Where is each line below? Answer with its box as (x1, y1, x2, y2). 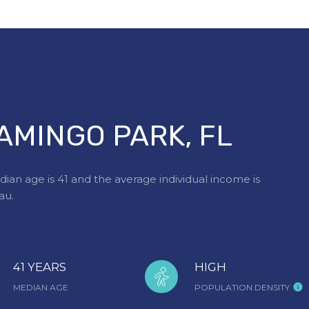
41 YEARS (13, 259, 66, 274)
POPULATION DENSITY (195, 281, 290, 292)
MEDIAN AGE (13, 281, 68, 292)
